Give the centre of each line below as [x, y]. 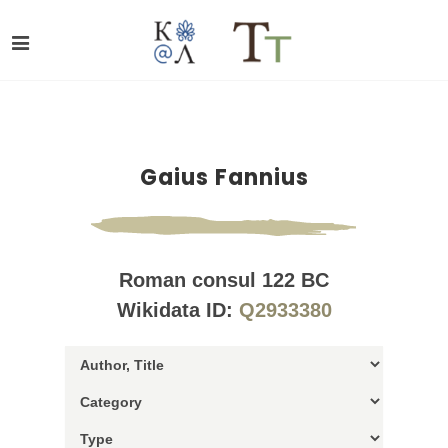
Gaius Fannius [224, 177]
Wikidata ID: [177, 310]
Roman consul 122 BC [224, 280]
